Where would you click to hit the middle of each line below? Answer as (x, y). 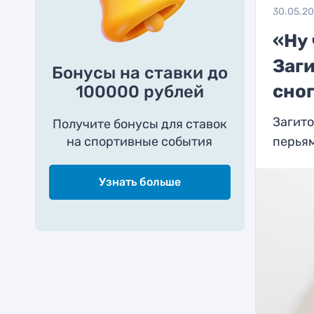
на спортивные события (140, 142)
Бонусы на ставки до (139, 73)
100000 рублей (139, 92)
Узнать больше (139, 182)
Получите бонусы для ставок (139, 124)
